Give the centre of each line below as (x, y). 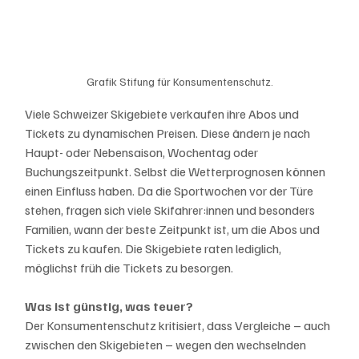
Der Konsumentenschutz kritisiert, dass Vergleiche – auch (179, 325)
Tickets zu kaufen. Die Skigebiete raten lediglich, (155, 248)
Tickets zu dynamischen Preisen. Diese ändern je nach (169, 133)
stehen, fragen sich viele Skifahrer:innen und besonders (171, 210)
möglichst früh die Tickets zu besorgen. (131, 267)
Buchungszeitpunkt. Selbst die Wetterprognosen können (177, 171)
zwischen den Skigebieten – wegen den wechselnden (167, 344)
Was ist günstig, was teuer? (109, 306)
